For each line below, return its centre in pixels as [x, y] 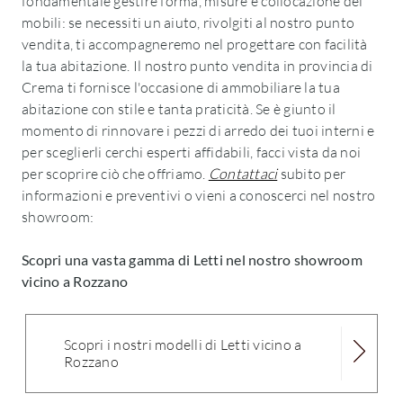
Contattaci [243, 174]
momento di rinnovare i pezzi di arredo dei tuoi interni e [198, 130]
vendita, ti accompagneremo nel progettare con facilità [195, 44]
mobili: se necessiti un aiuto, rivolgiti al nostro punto [188, 22]
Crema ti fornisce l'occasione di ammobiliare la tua [181, 87]
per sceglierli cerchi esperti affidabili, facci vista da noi [191, 152]
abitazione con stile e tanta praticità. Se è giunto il [179, 109]
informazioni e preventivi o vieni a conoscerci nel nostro [199, 195]
